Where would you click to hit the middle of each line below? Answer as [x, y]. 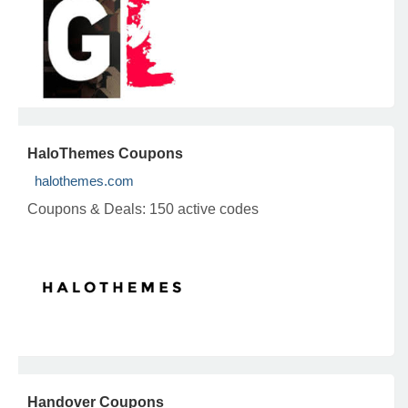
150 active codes [204, 209]
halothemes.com [84, 181]
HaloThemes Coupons [105, 153]
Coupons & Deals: [88, 209]
